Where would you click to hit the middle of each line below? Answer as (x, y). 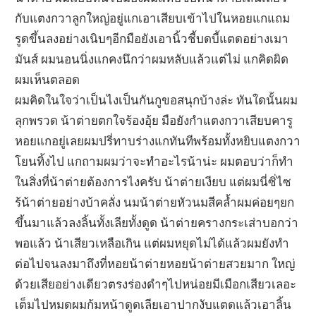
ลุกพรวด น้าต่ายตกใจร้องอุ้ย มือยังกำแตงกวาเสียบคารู (154, 120)
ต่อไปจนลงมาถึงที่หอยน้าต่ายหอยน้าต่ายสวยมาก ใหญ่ (155, 263)
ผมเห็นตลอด (48, 79)
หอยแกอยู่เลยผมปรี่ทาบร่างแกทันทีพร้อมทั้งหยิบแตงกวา (158, 140)
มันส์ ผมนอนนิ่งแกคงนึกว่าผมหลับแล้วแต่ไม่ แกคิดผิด (152, 59)
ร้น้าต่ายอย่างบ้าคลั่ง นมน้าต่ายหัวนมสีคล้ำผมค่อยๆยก (155, 202)
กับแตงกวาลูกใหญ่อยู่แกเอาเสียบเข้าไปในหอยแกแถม (153, 18)
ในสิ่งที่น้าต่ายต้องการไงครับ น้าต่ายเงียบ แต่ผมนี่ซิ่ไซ (153, 181)
